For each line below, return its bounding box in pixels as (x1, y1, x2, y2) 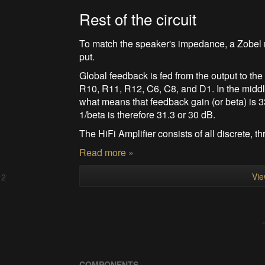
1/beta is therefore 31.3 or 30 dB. (79, 107, 216, 121)
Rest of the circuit (79, 7, 197, 30)
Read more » (79, 145, 134, 159)
